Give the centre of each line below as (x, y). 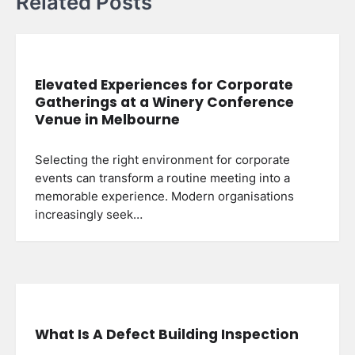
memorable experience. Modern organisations (164, 197)
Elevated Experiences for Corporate (164, 85)
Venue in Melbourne (107, 120)
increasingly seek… (89, 215)
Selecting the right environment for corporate (162, 160)
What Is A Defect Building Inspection (167, 334)
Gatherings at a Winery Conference (164, 103)
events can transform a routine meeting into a (162, 179)
